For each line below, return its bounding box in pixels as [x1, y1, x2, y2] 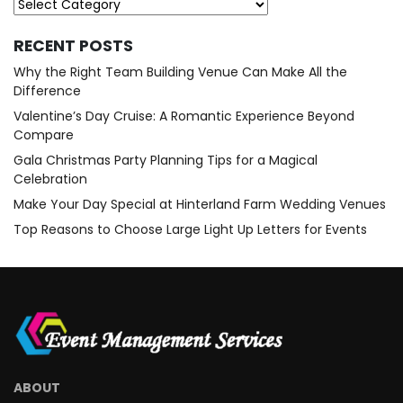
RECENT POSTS [13, 34, 133, 57]
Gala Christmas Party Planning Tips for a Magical [13, 150, 318, 169]
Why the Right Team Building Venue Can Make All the [13, 62, 347, 81]
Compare [13, 125, 74, 144]
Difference [13, 81, 81, 100]
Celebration [13, 169, 87, 188]
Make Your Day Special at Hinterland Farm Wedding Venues [13, 194, 386, 213]
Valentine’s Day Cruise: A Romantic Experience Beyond [13, 106, 354, 125]
